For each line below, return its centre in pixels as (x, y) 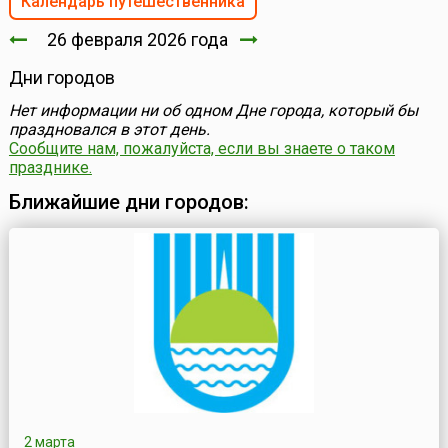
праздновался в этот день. (109, 130)
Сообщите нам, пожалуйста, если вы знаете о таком (201, 149)
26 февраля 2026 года (133, 40)
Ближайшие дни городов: (128, 202)
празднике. (50, 168)
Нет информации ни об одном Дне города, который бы (213, 111)
